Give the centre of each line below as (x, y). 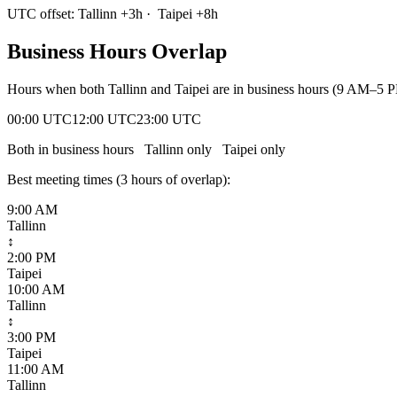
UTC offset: (43, 13)
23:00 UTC (169, 119)
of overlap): (196, 179)
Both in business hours (74, 149)
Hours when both (58, 89)
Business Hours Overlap (117, 51)
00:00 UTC (39, 119)
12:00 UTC (104, 119)
